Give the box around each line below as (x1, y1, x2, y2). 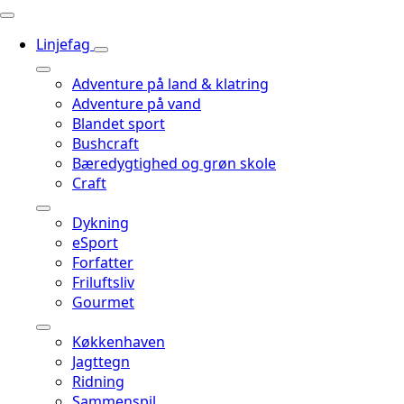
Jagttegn (72, 352, 130, 372)
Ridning (72, 372, 124, 391)
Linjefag (36, 34, 94, 54)
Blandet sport (72, 114, 165, 133)
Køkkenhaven (72, 332, 165, 352)
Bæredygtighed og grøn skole (72, 153, 276, 173)
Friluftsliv (72, 272, 134, 292)
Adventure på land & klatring (72, 74, 269, 94)
